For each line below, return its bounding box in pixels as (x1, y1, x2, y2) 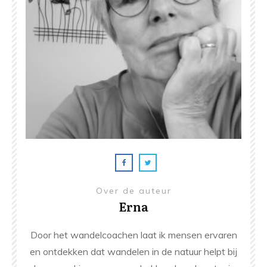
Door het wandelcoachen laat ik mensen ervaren (30, 229, 237, 241)
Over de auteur (95, 185, 172, 197)
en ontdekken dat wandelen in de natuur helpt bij (30, 246, 237, 258)
